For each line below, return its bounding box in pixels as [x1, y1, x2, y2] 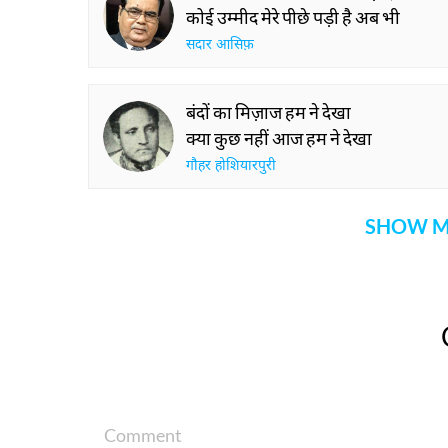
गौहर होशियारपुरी [186, 157, 276, 176]
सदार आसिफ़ [186, 36, 254, 55]
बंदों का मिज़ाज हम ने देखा [186, 101, 351, 123]
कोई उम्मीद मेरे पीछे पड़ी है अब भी [186, 6, 400, 28]
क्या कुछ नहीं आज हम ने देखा [186, 127, 372, 149]
